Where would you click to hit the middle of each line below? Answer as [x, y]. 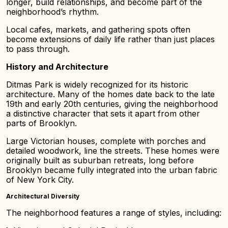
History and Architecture [57, 67]
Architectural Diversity [43, 196]
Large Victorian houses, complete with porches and [106, 141]
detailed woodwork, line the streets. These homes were [113, 151]
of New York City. [40, 180]
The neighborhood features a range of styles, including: [114, 213]
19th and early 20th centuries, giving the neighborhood [112, 104]
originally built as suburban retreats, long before [100, 160]
